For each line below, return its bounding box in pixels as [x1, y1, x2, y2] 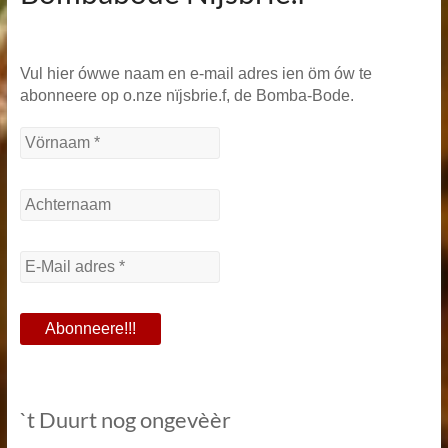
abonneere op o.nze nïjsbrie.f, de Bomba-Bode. [19, 87, 354, 104]
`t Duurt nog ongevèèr [19, 406, 231, 434]
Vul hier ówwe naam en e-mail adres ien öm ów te [19, 65, 372, 82]
